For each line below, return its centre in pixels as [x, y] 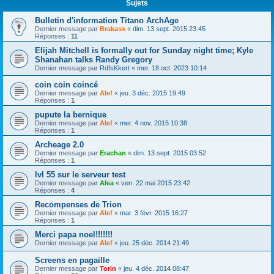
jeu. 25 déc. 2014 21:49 [154, 243]
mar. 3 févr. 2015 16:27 [154, 213]
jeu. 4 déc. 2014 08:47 [156, 269]
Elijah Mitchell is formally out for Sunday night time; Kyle [144, 51]
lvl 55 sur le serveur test [80, 175]
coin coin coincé [66, 85]
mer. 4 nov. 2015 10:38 [154, 123]
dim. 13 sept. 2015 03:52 [170, 153]
